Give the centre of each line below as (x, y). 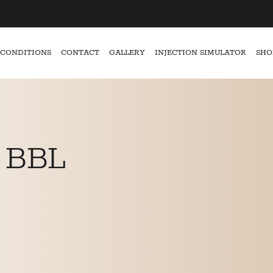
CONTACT (80, 53)
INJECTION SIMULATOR (200, 53)
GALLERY (127, 53)
